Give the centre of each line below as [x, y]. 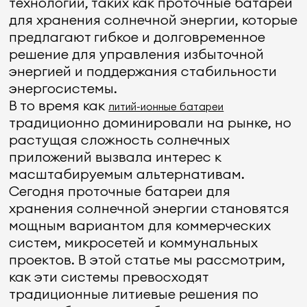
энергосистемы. [63, 88]
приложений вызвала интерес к [115, 157]
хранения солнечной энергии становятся [149, 208]
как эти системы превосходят [109, 277]
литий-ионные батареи [166, 107]
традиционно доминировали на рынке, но [150, 122]
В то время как [59, 105]
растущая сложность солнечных [120, 139]
